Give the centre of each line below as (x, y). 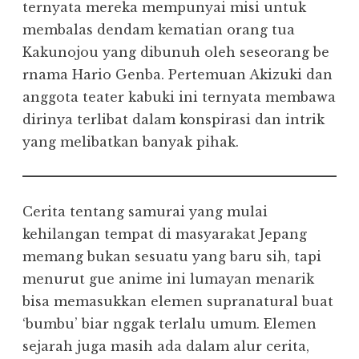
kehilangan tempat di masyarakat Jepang (165, 234)
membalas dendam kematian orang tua (159, 30)
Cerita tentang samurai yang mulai (145, 212)
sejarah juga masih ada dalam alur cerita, (166, 347)
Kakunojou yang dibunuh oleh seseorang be (176, 52)
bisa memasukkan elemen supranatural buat (178, 302)
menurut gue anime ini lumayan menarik (168, 279)
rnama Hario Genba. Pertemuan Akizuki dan (177, 75)
